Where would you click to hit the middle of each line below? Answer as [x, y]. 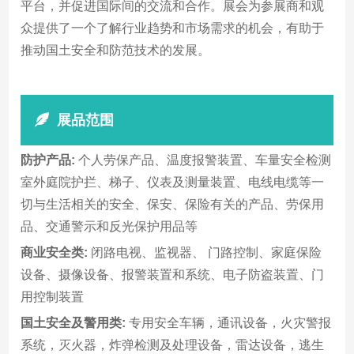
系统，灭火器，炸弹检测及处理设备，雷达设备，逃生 [173, 345]
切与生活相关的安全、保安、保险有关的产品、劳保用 [173, 204]
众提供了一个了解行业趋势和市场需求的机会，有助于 [173, 28]
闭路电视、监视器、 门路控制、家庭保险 [205, 252]
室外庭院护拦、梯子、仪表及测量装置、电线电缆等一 [173, 182]
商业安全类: [55, 252]
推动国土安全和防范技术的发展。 [116, 50]
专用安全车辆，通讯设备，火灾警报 [229, 322]
